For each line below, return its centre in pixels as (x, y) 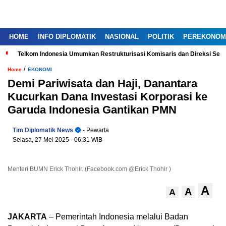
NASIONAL (122, 37)
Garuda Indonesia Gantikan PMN (92, 110)
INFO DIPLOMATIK (67, 37)
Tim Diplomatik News (43, 130)
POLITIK (161, 37)
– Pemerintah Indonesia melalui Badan (118, 217)
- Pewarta (95, 130)
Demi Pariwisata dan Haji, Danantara (102, 83)
